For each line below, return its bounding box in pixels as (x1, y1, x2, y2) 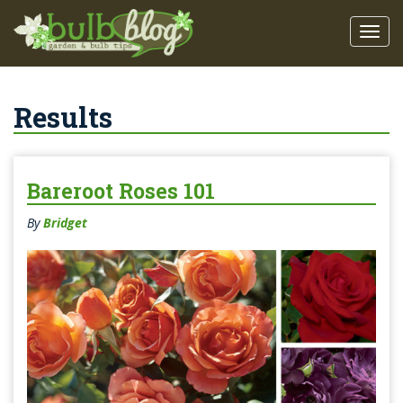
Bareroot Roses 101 (27, 177, 215, 205)
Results (13, 99, 112, 136)
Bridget (43, 214, 87, 232)
